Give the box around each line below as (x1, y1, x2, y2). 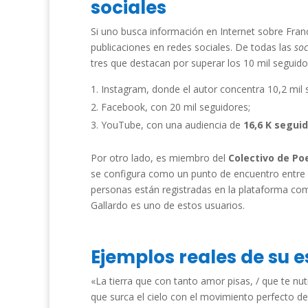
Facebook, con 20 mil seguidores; (101, 100, 250, 113)
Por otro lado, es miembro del (91, 151, 228, 164)
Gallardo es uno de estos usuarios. (91, 199, 245, 212)
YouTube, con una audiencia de (101, 118, 243, 131)
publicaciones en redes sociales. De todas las (91, 41, 291, 54)
